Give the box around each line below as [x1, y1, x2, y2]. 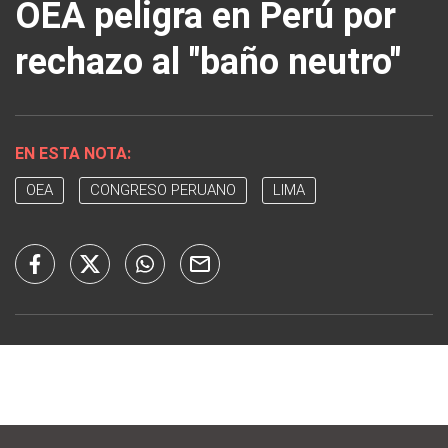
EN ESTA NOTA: [15, 143, 131, 163]
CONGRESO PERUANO [90, 180, 236, 199]
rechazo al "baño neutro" [15, 40, 401, 83]
